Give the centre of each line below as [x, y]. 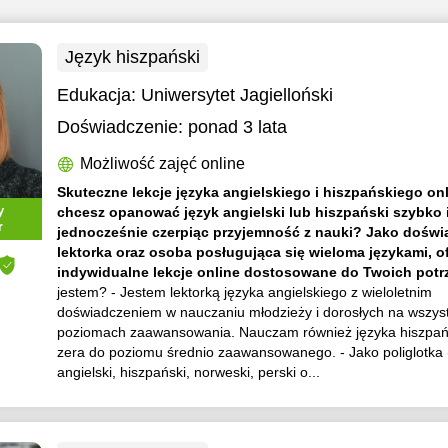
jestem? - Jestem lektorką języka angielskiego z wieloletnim [245, 292]
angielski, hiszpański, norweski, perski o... [189, 372]
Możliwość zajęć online [163, 163]
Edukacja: [99, 95]
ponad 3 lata [238, 127]
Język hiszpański [133, 57]
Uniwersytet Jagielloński [237, 95]
